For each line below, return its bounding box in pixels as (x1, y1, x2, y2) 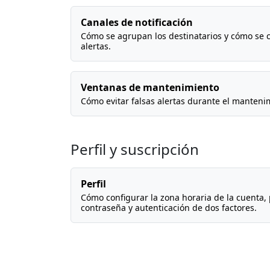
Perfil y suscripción (71, 139, 199, 159)
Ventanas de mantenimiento (81, 81, 219, 94)
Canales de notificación (81, 16, 193, 29)
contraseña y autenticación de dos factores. (81, 202, 257, 213)
